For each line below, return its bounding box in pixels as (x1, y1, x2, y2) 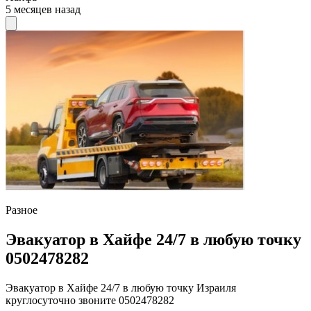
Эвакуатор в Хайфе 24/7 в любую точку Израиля (6, 282, 236, 294)
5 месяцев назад (6, 3, 81, 16)
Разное (6, 204, 37, 217)
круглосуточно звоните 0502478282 (6, 294, 174, 306)
